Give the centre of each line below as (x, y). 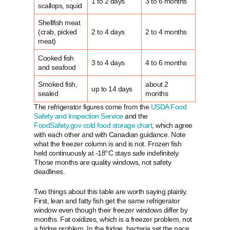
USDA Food (169, 107)
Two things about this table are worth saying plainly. (111, 191)
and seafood (57, 67)
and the (135, 116)
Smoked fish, (58, 84)
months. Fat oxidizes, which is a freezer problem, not (113, 219)
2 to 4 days (108, 32)
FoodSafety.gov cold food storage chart (93, 125)
